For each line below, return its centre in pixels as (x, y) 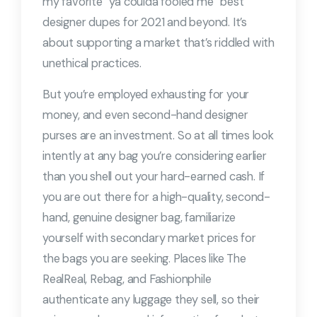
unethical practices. (92, 63)
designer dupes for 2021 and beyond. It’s (145, 22)
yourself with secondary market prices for (149, 238)
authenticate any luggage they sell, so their (151, 300)
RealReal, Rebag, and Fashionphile (127, 279)
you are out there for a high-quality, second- (156, 197)
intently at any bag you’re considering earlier (155, 156)
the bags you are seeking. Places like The (144, 259)
